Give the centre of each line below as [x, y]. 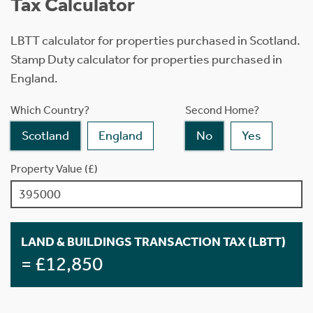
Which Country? [50, 110]
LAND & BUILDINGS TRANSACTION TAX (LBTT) [153, 241]
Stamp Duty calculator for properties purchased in [146, 59]
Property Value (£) [54, 168]
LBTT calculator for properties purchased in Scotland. [155, 40]
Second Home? [222, 110]
